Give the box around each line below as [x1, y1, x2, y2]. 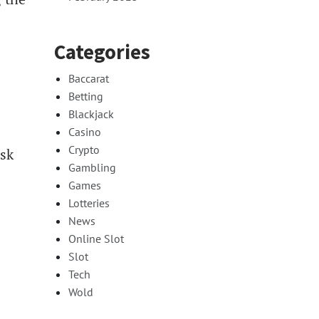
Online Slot [68, 231, 124, 246]
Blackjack [68, 106, 114, 121]
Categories [54, 38, 150, 65]
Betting [68, 88, 103, 103]
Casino [68, 124, 101, 139]
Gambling [68, 159, 116, 174]
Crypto [68, 142, 100, 157]
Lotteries [68, 195, 110, 210]
